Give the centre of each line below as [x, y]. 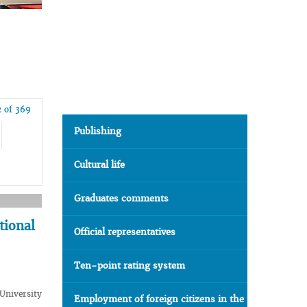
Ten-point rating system [130, 266]
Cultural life [99, 165]
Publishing [98, 131]
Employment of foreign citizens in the [159, 299]
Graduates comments [121, 198]
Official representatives [125, 232]
